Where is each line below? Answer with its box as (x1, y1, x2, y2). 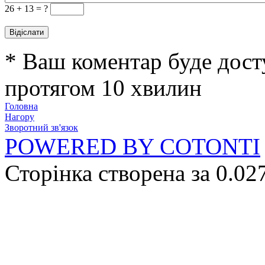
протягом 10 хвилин (5, 75, 202, 101)
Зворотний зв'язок (5, 122, 78, 132)
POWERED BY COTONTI (5, 134, 260, 159)
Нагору (5, 112, 34, 122)
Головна (5, 101, 38, 111)
